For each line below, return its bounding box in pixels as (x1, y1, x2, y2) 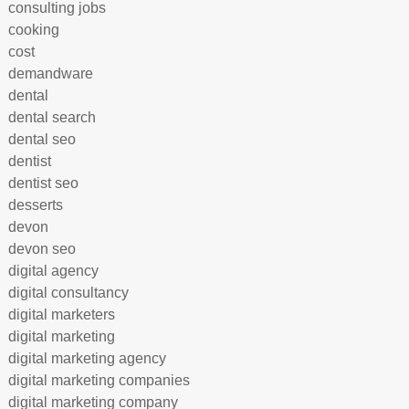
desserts (7, 197, 63, 213)
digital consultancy (7, 285, 129, 300)
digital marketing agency (7, 351, 166, 366)
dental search (7, 110, 96, 125)
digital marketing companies (7, 372, 190, 388)
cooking (7, 22, 59, 37)
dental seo (7, 131, 76, 147)
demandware (7, 66, 93, 81)
